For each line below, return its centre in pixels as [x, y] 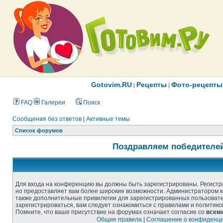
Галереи [53, 103]
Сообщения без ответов [47, 119]
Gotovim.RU [111, 85]
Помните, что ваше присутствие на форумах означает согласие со [111, 212]
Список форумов [39, 130]
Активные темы [108, 119]
